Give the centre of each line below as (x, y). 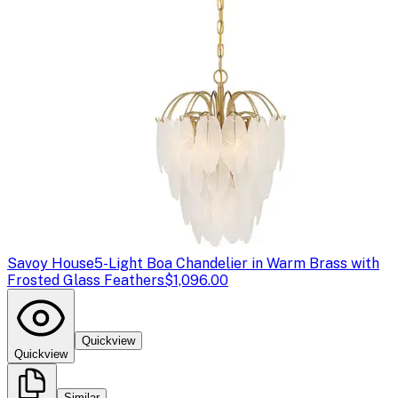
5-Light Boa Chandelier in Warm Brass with (237, 263)
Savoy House (51, 263)
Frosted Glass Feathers (86, 280)
